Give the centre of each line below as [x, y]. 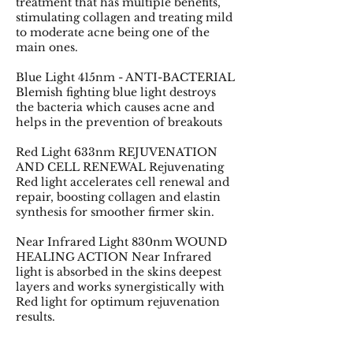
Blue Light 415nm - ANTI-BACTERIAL [125, 77]
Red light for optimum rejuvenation [118, 301]
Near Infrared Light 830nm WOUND [121, 242]
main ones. [48, 47]
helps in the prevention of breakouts [119, 122]
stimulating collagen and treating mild [124, 17]
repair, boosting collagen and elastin [118, 197]
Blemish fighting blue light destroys [116, 92]
